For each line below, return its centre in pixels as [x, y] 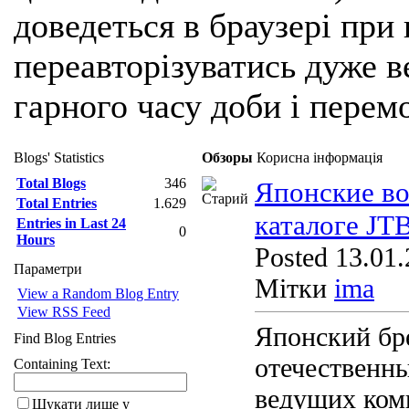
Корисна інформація [320, 157]
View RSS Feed [64, 312]
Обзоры [227, 157]
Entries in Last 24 [71, 223]
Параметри [48, 269]
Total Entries [57, 203]
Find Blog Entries [65, 338]
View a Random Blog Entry [98, 294]
